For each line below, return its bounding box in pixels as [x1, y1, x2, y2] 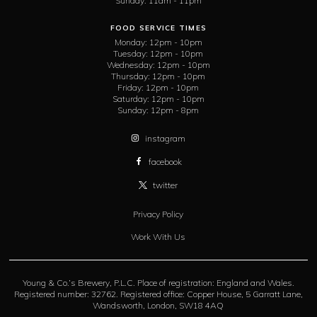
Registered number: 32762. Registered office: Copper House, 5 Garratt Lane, [13, 288, 303, 299]
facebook [149, 156, 183, 167]
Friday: [117, 81, 144, 93]
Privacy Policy [133, 208, 184, 219]
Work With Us [131, 231, 186, 242]
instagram [145, 132, 186, 144]
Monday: [114, 36, 147, 47]
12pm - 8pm [149, 104, 200, 115]
